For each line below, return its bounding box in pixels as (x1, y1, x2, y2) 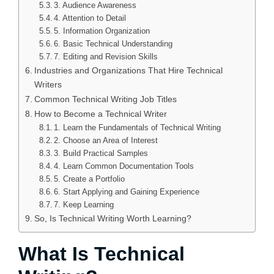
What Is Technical (18, 242, 185, 265)
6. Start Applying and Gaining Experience (54, 187, 200, 196)
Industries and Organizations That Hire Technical (34, 65, 223, 75)
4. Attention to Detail (54, 13, 127, 23)
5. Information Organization (54, 26, 150, 35)
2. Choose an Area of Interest (54, 135, 158, 145)
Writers (34, 79, 62, 89)
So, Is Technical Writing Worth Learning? (34, 213, 191, 223)
